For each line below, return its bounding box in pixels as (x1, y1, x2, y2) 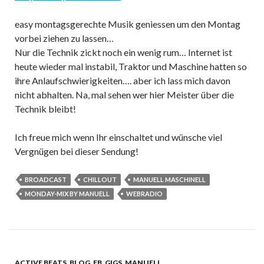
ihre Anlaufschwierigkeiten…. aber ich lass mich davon (15, 74, 230, 86)
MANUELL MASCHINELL (133, 175, 206, 183)
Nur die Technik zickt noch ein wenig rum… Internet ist (15, 46, 232, 58)
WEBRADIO (126, 189, 163, 197)
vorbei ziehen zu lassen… (15, 32, 114, 44)
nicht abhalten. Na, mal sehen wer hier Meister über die (15, 88, 234, 100)
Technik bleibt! (15, 103, 76, 114)
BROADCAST (25, 175, 67, 183)
